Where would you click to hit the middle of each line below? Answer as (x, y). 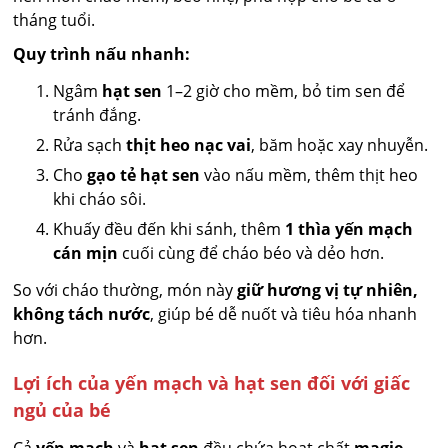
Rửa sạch (90, 145)
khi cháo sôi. (100, 199)
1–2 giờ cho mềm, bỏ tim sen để (284, 91)
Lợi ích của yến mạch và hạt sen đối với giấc (212, 383)
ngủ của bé (62, 410)
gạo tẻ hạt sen (144, 175)
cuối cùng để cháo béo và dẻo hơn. (251, 253)
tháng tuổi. (54, 20)
